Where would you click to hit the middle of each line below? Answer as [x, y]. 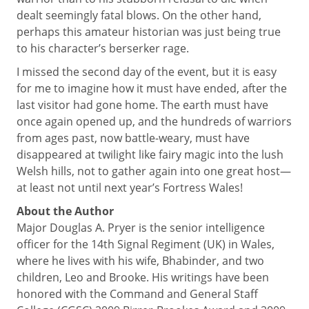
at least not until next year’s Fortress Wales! [130, 188]
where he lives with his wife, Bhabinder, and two [140, 261]
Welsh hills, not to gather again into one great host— [154, 171]
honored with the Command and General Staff [137, 294]
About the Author [65, 211]
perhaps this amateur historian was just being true [149, 32]
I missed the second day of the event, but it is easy [147, 72]
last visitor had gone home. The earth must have [142, 105]
